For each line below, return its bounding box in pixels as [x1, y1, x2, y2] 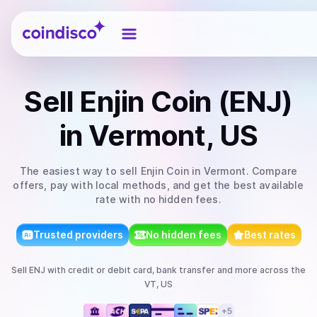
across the [258, 265, 306, 275]
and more [215, 265, 258, 275]
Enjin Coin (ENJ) [79, 84, 293, 119]
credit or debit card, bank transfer [68, 265, 215, 275]
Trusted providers [33, 229, 123, 241]
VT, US [144, 279, 173, 289]
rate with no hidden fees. [96, 193, 221, 205]
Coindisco [22, 16, 74, 30]
